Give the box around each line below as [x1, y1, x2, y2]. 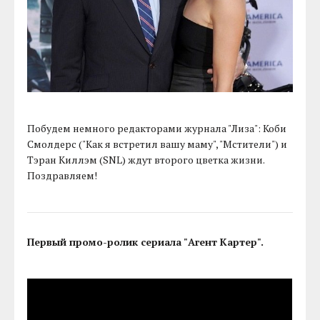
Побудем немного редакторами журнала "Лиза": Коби [27, 121, 287, 135]
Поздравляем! [27, 168, 98, 182]
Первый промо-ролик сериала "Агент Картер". [27, 234, 264, 249]
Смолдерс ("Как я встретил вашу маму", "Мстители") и [27, 136, 288, 151]
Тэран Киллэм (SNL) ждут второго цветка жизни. [27, 152, 265, 166]
